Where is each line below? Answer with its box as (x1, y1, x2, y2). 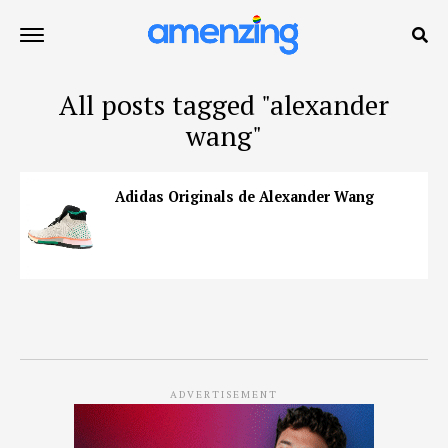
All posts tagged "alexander (59, 87, 389, 123)
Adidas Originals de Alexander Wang (115, 187, 374, 206)
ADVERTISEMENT (170, 387, 278, 401)
